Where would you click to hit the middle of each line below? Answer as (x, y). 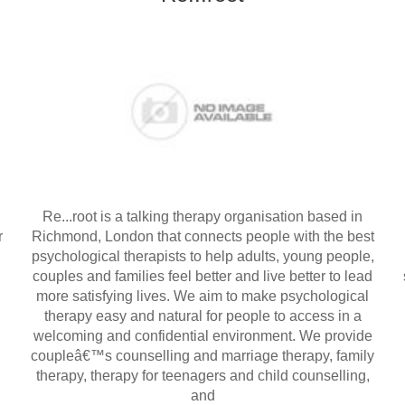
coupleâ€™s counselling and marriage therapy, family (202, 355)
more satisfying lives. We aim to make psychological (202, 296)
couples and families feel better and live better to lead (202, 276)
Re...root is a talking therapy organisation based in (202, 216)
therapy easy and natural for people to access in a (202, 316)
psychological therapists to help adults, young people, (202, 256)
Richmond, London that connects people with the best (202, 236)
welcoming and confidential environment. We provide (202, 335)
